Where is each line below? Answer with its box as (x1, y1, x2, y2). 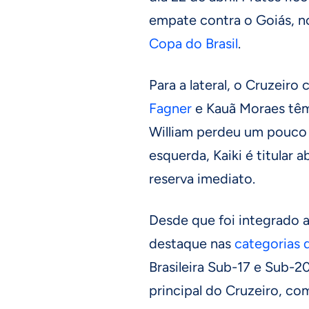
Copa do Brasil (149, 34, 238, 52)
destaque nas (149, 235, 235, 252)
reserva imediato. (149, 170, 255, 187)
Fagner (149, 99, 192, 117)
